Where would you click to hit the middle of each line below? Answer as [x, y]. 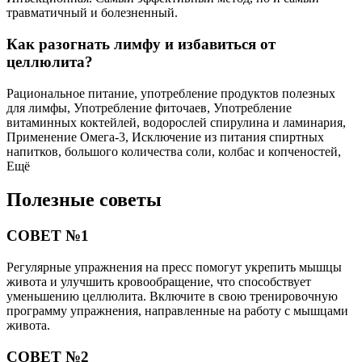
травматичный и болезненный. [92, 13]
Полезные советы [84, 200]
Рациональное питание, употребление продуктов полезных [171, 93]
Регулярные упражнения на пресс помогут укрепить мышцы [174, 267]
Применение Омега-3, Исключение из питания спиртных [165, 137]
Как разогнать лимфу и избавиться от [141, 44]
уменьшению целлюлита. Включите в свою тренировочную [172, 297]
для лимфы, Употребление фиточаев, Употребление [149, 107]
